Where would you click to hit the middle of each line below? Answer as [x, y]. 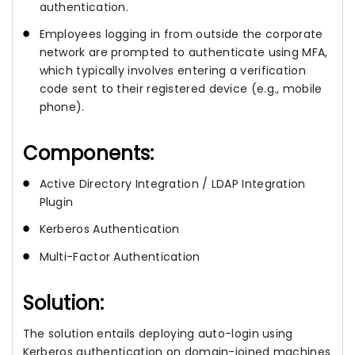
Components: [88, 154]
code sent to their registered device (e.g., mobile [181, 89]
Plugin [56, 202]
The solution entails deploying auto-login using [158, 333]
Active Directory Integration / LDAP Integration [172, 184]
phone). [62, 107]
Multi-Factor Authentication [120, 256]
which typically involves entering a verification [172, 71]
